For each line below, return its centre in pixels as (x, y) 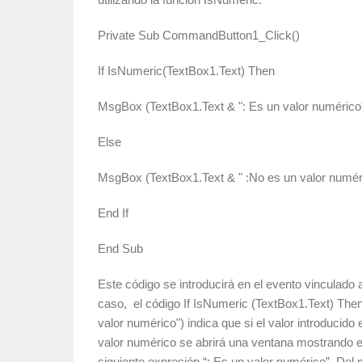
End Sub (120, 248)
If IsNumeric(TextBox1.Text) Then (186, 71)
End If (113, 213)
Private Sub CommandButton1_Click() (199, 35)
